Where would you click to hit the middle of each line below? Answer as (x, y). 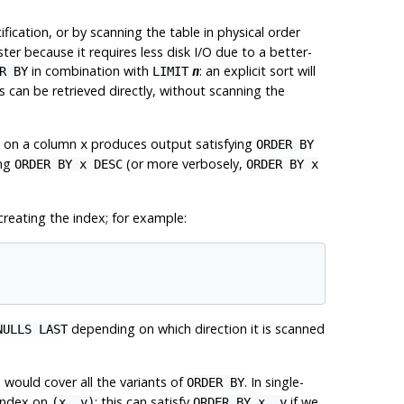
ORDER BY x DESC (68, 164)
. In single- (274, 382)
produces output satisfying (171, 143)
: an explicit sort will (257, 70)
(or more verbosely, (184, 163)
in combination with (90, 70)
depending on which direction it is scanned (196, 329)
